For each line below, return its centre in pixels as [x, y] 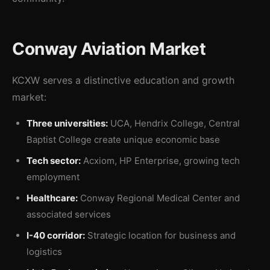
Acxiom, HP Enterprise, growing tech [160, 161]
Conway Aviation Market [109, 49]
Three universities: [67, 123]
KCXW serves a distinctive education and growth [123, 80]
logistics [44, 252]
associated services [69, 214]
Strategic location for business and [160, 235]
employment [53, 177]
